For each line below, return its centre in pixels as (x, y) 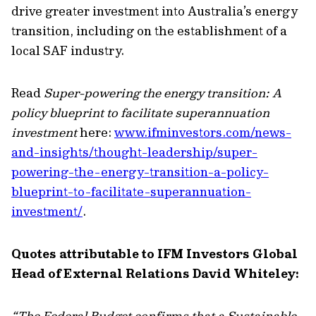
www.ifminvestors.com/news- (203, 132)
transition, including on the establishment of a (149, 31)
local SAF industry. (68, 50)
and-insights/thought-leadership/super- (134, 152)
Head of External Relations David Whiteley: (155, 273)
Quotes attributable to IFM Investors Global (154, 254)
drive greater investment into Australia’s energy (154, 11)
